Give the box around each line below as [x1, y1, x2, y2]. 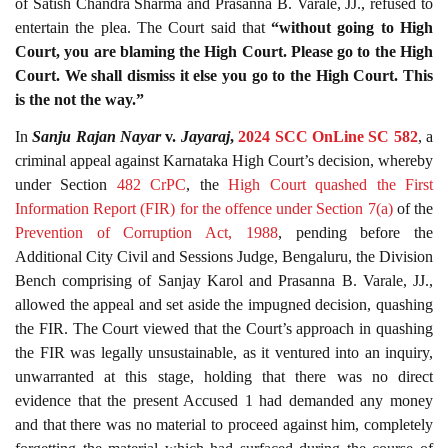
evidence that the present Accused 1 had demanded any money [15, 391, 433, 409]
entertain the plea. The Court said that [15, 19, 265, 37]
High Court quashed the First [228, 175, 434, 193]
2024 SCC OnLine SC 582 [238, 127, 418, 145]
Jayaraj [180, 127, 230, 145]
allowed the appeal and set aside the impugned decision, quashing [15, 295, 433, 313]
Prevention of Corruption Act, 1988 [15, 223, 278, 241]
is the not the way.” [15, 91, 144, 109]
